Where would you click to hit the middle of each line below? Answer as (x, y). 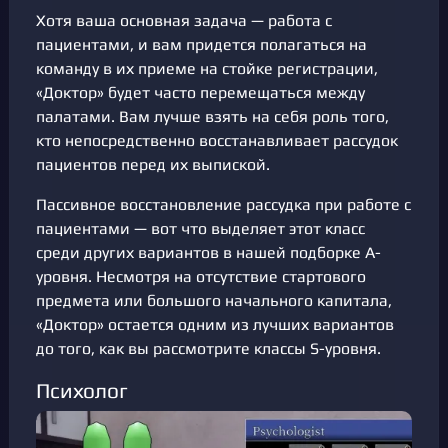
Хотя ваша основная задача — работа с (184, 20)
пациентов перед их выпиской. (153, 164)
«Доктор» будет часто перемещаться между (200, 92)
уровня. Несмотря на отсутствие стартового (201, 276)
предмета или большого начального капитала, (214, 300)
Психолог (82, 390)
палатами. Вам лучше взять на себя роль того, (212, 116)
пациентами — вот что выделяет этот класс (200, 228)
